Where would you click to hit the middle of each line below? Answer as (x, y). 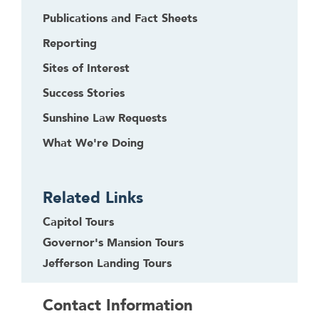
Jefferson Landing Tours (107, 263)
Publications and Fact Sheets (120, 18)
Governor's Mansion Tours (113, 242)
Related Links (93, 198)
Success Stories (84, 93)
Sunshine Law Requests (105, 118)
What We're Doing (93, 143)
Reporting (70, 43)
